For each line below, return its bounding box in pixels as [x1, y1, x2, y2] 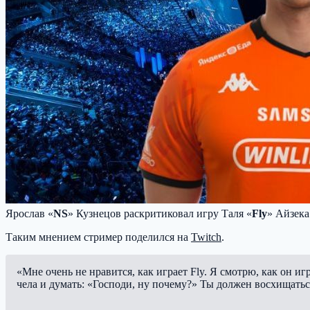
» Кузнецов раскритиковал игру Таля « [68, 207, 252, 219]
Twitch [191, 230, 221, 243]
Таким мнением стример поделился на [6, 230, 191, 243]
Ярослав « [6, 207, 53, 219]
